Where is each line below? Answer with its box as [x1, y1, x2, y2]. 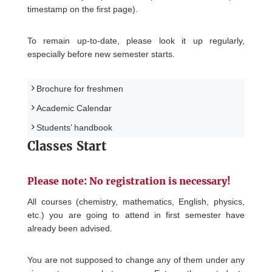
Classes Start [27, 138, 106, 154]
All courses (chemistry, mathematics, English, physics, [27, 197, 245, 206]
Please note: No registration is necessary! [27, 175, 231, 187]
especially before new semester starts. [27, 49, 175, 59]
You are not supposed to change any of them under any [27, 255, 245, 265]
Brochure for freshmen [36, 84, 123, 93]
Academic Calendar [36, 103, 112, 113]
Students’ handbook [36, 123, 112, 132]
